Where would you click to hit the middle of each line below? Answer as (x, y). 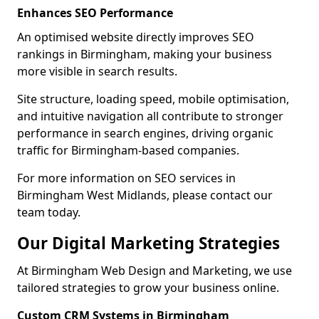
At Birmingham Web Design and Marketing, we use (155, 271)
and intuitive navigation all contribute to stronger (150, 116)
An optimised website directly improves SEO (136, 37)
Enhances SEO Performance (95, 13)
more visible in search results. (97, 71)
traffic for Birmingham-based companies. (128, 150)
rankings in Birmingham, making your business (145, 54)
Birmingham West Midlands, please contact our (145, 195)
